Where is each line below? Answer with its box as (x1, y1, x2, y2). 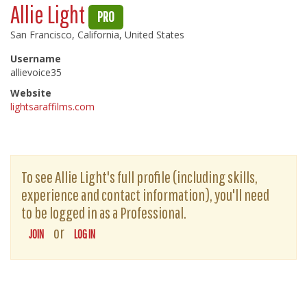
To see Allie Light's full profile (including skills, (21, 167, 258, 186)
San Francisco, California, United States (10, 28, 184, 41)
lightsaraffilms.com (10, 100, 95, 113)
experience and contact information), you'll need (21, 185, 269, 204)
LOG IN (74, 228, 95, 241)
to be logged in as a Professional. (21, 203, 186, 222)
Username (10, 52, 61, 65)
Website (10, 86, 51, 99)
